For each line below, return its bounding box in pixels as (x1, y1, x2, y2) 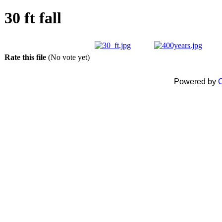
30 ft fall (4, 9, 61, 27)
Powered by (174, 77, 218, 86)
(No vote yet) (48, 53, 90, 61)
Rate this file (4, 53, 48, 61)
